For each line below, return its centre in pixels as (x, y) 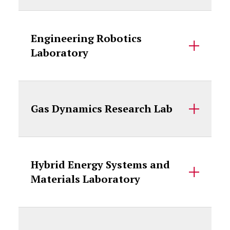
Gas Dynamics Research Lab (101, 109)
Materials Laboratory (85, 179)
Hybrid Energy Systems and (100, 165)
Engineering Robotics (86, 38)
